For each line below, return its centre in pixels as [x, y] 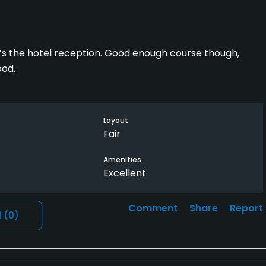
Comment [153, 208]
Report [246, 208]
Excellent [124, 173]
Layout [115, 121]
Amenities [122, 160]
